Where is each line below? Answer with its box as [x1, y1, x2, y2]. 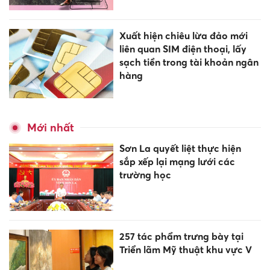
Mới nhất [27, 121, 74, 134]
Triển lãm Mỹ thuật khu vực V [119, 243, 252, 256]
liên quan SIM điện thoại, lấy [119, 42, 246, 55]
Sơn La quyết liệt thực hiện [119, 142, 241, 155]
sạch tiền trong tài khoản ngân [119, 55, 259, 68]
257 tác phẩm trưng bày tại [119, 230, 243, 243]
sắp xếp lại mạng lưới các [119, 155, 235, 168]
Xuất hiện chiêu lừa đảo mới [119, 29, 248, 42]
